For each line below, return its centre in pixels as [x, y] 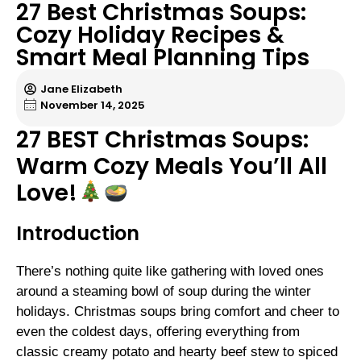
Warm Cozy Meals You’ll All [172, 166]
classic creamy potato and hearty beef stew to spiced [177, 351]
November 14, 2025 [93, 106]
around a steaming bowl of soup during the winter [164, 291]
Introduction [78, 233]
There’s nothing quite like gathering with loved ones [170, 271]
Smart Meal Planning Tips [163, 57]
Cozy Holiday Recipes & [150, 35]
